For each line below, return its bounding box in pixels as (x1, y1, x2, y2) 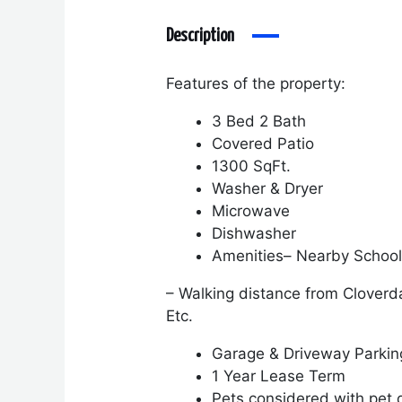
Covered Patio (212, 134, 319, 153)
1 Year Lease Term (212, 366, 346, 385)
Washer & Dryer (212, 179, 328, 197)
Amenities (212, 246, 284, 265)
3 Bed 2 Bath (212, 111, 311, 130)
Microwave (212, 201, 295, 220)
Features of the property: (166, 74, 351, 92)
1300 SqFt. (212, 156, 292, 175)
